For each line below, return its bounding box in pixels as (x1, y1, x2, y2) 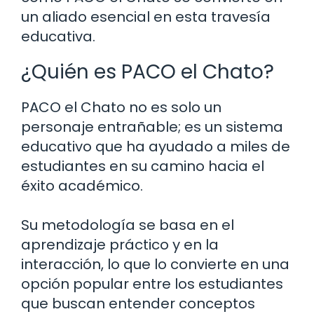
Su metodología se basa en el (21, 214, 234, 235)
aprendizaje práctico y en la (21, 234, 219, 254)
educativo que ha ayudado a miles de (21, 136, 290, 156)
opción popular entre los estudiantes (21, 273, 283, 294)
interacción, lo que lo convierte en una (21, 254, 289, 274)
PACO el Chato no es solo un (21, 97, 221, 117)
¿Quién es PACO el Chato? (21, 57, 274, 86)
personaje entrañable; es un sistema (21, 116, 283, 137)
